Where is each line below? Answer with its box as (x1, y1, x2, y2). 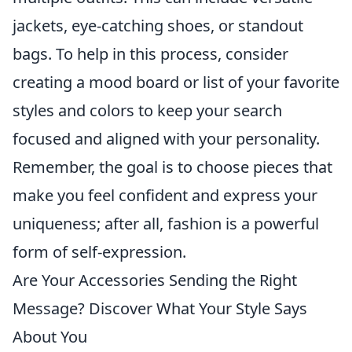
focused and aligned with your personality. (13, 127, 320, 149)
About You (13, 325, 87, 347)
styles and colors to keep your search (13, 99, 282, 121)
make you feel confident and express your (13, 184, 317, 206)
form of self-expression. (13, 240, 186, 262)
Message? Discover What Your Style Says (13, 297, 307, 319)
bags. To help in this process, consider (13, 42, 288, 64)
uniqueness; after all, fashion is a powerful (13, 212, 319, 234)
